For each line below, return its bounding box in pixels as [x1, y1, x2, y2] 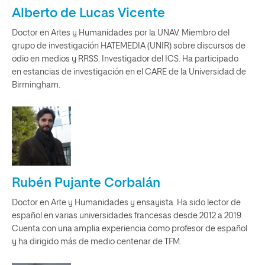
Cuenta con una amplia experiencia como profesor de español [12, 225, 247, 233]
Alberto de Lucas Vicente [12, 7, 165, 20]
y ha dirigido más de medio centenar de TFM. [12, 238, 182, 246]
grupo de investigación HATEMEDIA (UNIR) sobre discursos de [12, 42, 245, 50]
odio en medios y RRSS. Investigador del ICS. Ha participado [12, 55, 238, 63]
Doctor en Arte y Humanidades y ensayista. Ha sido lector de [12, 199, 241, 207]
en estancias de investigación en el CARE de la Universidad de [12, 68, 246, 76]
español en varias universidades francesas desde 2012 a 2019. [12, 212, 243, 220]
